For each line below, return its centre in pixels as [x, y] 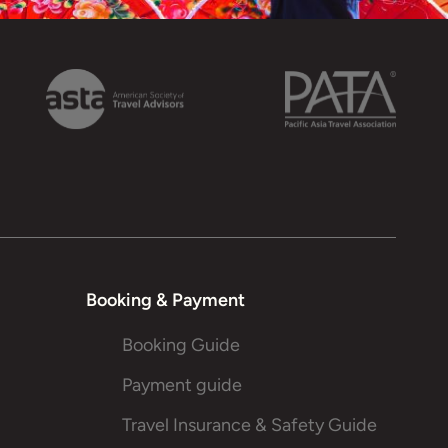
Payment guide [182, 385]
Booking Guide [181, 345]
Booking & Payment [165, 300]
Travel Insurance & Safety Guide [249, 425]
